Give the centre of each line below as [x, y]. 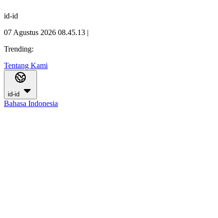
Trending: [19, 49]
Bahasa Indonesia [31, 103]
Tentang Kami [26, 65]
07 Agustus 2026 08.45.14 [45, 32]
